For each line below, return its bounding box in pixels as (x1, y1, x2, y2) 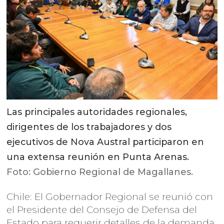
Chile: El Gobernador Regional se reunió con (6, 191, 213, 203)
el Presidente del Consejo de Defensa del (6, 204, 197, 216)
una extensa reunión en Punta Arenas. (6, 151, 189, 163)
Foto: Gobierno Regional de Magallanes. (6, 166, 193, 178)
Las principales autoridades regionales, (6, 106, 187, 118)
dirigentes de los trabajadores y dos (6, 121, 172, 133)
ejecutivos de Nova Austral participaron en (6, 136, 204, 148)
